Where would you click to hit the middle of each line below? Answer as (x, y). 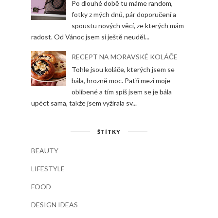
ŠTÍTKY (109, 131)
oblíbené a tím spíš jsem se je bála (121, 91)
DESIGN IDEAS (54, 204)
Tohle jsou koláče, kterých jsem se (123, 69)
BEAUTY (45, 150)
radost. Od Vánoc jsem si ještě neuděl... (90, 36)
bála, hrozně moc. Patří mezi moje (121, 80)
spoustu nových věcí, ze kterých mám (127, 25)
